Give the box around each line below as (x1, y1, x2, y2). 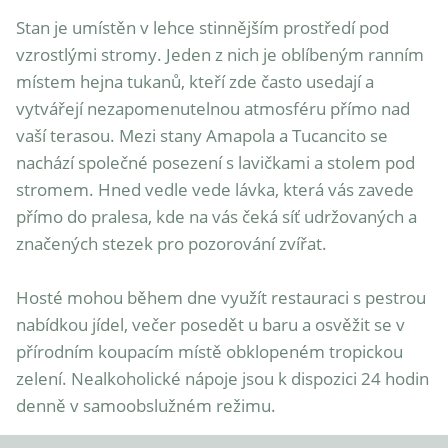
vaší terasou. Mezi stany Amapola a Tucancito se (16, 124, 388, 148)
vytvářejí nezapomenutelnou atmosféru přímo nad (16, 97, 410, 121)
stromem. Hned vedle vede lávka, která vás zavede (16, 178, 414, 202)
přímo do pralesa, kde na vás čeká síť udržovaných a (16, 205, 417, 229)
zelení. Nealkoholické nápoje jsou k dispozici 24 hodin (16, 367, 429, 391)
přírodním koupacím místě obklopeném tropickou (16, 340, 403, 364)
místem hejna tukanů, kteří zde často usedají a (16, 70, 374, 94)
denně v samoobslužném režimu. (16, 394, 276, 418)
